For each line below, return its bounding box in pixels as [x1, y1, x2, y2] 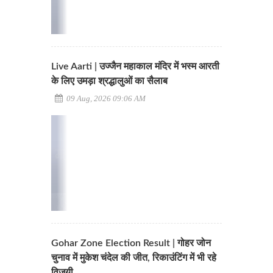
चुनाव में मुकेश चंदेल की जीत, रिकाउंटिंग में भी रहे [51, 253, 216, 263]
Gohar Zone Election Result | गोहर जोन [51, 238, 211, 248]
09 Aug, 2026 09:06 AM [65, 93, 146, 103]
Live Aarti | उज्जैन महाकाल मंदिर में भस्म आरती [51, 61, 219, 71]
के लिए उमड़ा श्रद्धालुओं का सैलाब [51, 76, 168, 86]
